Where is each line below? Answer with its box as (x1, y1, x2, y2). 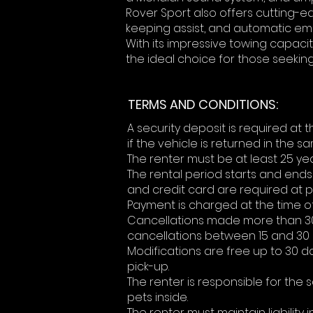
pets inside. (127, 289, 188, 305)
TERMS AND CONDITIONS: (128, 96, 278, 113)
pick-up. (127, 259, 169, 275)
